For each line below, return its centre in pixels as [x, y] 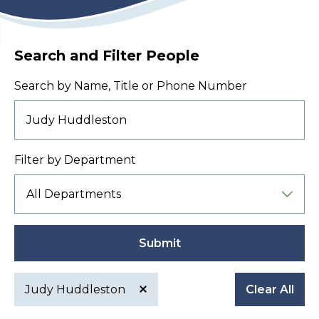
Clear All [270, 290]
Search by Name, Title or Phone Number [131, 86]
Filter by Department [75, 160]
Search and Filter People [107, 56]
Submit [159, 244]
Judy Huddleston [77, 290]
